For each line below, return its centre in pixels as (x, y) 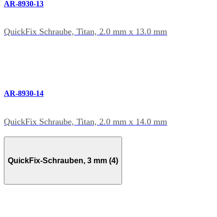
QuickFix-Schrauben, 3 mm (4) (63, 161)
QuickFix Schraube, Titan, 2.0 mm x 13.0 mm (85, 31)
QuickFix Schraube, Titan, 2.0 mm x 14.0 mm (85, 121)
